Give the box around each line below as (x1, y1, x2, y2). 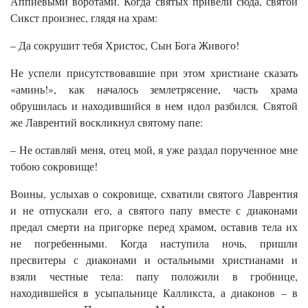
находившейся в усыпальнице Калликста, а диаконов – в (10, 285, 298, 300)
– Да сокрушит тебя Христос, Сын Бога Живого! (10, 38, 239, 53)
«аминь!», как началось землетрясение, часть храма (10, 82, 298, 97)
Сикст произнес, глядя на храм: (10, 10, 157, 25)
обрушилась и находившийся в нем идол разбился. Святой (10, 98, 298, 113)
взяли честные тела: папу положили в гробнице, (10, 269, 298, 284)
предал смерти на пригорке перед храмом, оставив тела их (10, 219, 298, 234)
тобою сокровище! (10, 159, 98, 174)
